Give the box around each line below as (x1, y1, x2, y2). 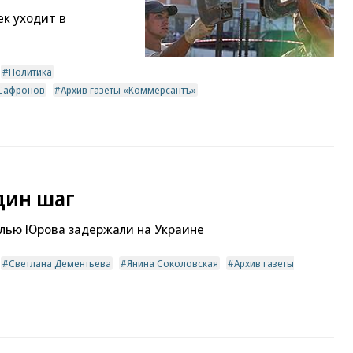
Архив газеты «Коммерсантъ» (61, 82, 196, 97)
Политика (9, 64, 52, 79)
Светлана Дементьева (9, 255, 111, 270)
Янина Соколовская (127, 255, 218, 270)
